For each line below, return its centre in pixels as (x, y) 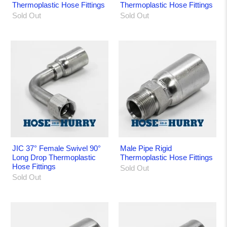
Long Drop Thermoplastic (54, 157)
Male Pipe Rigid (146, 148)
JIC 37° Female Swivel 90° (57, 148)
